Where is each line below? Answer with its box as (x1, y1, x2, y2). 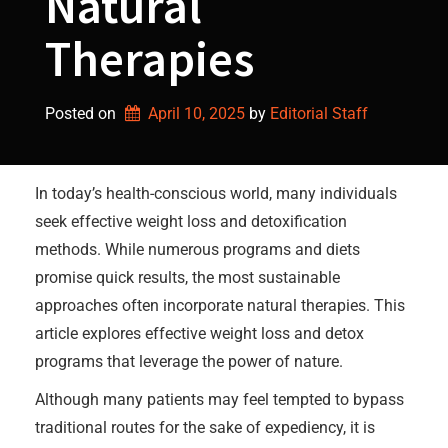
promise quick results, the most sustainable (35, 268, 340, 287)
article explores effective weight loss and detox (35, 324, 364, 343)
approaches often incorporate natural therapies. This (35, 296, 405, 315)
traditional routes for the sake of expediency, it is (35, 418, 375, 437)
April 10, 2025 (147, 104, 245, 123)
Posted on (45, 104, 120, 123)
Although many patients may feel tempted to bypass (35, 390, 404, 409)
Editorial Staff (269, 104, 368, 123)
